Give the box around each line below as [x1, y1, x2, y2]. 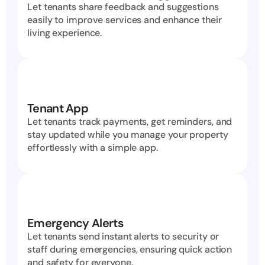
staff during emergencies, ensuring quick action [27, 243, 232, 256]
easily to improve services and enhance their [27, 14, 222, 26]
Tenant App [27, 101, 88, 116]
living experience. [27, 27, 102, 39]
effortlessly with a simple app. [27, 141, 158, 154]
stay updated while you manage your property [27, 128, 228, 141]
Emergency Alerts [27, 215, 123, 231]
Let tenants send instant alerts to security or [27, 230, 219, 243]
